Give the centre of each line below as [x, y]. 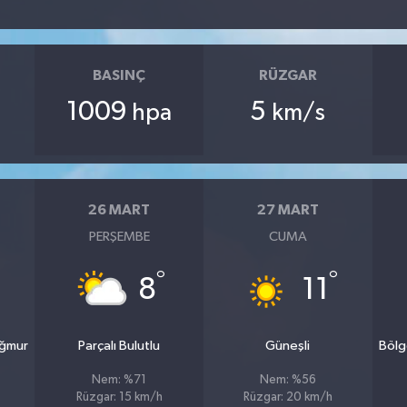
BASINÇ [119, 75]
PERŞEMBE [119, 236]
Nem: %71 [119, 380]
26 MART [119, 210]
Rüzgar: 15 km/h [119, 397]
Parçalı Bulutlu [119, 345]
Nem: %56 [288, 380]
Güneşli [288, 345]
